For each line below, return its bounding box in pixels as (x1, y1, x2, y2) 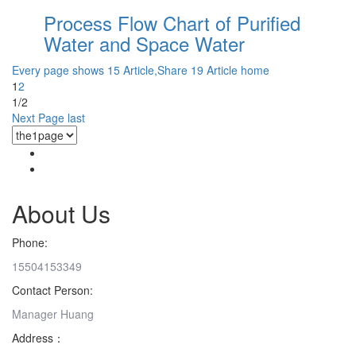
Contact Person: (12, 281, 93, 298)
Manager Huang (12, 305, 94, 322)
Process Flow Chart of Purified (44, 8, 300, 37)
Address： (12, 329, 64, 346)
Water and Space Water (44, 29, 245, 57)
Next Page (12, 109, 64, 126)
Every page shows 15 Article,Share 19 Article (12, 61, 238, 78)
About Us (12, 195, 110, 230)
